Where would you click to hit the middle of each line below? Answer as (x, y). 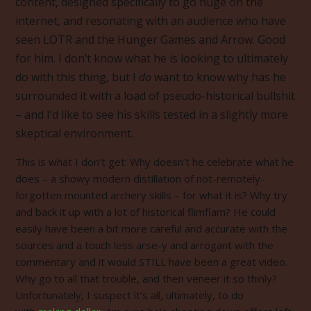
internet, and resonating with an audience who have (151, 20)
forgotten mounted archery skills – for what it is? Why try (151, 195)
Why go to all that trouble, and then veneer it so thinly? (146, 278)
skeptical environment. (74, 133)
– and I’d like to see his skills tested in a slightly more (152, 114)
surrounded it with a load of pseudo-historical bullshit (155, 95)
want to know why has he (219, 77)
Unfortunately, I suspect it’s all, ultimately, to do (129, 295)
